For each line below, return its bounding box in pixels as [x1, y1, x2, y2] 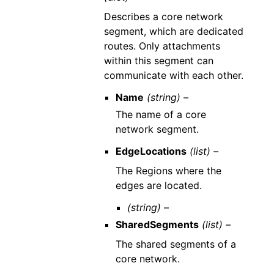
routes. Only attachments [103, 40, 220, 52]
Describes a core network [103, 10, 223, 23]
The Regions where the [115, 165, 221, 177]
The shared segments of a [115, 238, 236, 250]
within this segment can [103, 54, 213, 67]
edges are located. [115, 179, 202, 191]
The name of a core [115, 108, 206, 120]
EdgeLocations [115, 145, 187, 157]
